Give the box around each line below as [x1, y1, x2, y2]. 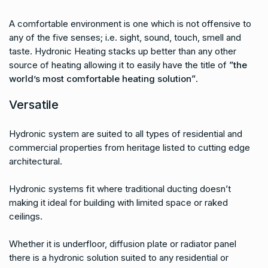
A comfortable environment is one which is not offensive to [9, 18, 251, 29]
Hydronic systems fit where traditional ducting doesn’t [9, 183, 231, 194]
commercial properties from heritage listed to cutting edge [9, 142, 250, 153]
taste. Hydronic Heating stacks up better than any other [9, 45, 236, 57]
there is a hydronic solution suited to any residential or [9, 252, 229, 263]
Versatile [9, 98, 59, 112]
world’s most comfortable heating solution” [9, 73, 196, 84]
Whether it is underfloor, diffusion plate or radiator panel [9, 238, 236, 249]
